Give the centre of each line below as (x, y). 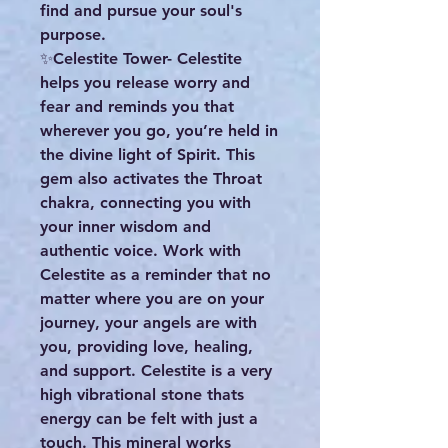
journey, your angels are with (148, 323)
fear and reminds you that (137, 107)
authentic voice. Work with (140, 251)
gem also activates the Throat (151, 179)
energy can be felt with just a (149, 419)
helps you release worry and (145, 83)
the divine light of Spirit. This (147, 155)
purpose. (73, 35)
